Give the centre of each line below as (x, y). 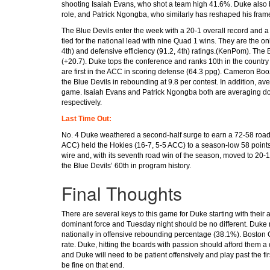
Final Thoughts (122, 193)
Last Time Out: (86, 118)
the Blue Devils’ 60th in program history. (126, 165)
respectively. (82, 102)
